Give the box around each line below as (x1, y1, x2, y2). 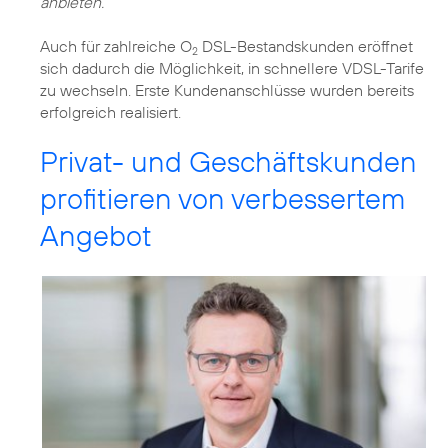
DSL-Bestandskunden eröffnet (198, 36, 413, 57)
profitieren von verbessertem (40, 180, 405, 218)
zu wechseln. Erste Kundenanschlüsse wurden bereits (40, 80, 414, 101)
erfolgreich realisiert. (40, 102, 181, 123)
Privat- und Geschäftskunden (40, 143, 417, 181)
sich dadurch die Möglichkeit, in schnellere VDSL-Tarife (40, 58, 424, 79)
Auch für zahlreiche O (40, 36, 192, 57)
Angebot (40, 217, 152, 255)
